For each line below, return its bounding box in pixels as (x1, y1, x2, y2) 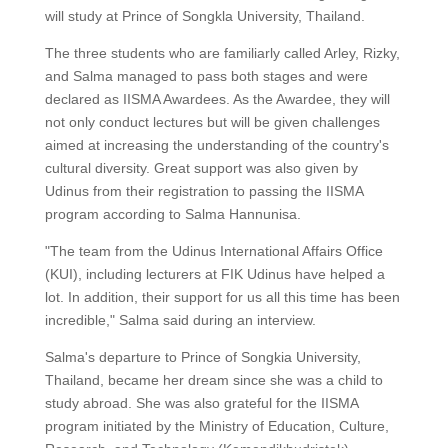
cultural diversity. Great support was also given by (44, 159, 358, 176)
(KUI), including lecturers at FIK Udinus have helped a (44, 265, 385, 282)
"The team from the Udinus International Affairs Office (44, 242, 383, 259)
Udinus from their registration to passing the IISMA (44, 182, 363, 199)
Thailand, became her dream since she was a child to (44, 371, 383, 388)
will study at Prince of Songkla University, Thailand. (44, 7, 365, 24)
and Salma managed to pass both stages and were (44, 67, 368, 84)
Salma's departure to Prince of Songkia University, (44, 348, 361, 365)
